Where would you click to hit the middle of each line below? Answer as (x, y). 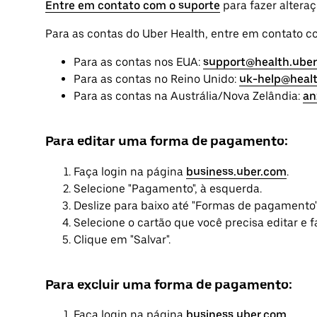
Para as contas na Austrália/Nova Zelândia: (188, 96)
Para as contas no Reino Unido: (156, 79)
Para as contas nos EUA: (138, 62)
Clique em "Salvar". (122, 239)
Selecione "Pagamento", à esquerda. (168, 188)
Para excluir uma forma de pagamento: (169, 284)
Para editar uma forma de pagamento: (167, 141)
